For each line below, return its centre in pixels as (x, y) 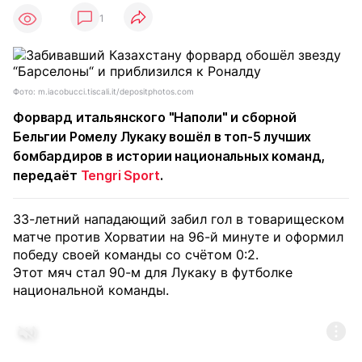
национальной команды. (91, 290)
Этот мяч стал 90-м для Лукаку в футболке (153, 272)
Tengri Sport (120, 175)
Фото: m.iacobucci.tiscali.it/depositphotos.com (103, 91)
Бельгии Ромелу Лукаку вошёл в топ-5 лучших (162, 137)
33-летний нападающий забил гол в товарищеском (179, 219)
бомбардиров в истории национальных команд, (169, 156)
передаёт (47, 175)
